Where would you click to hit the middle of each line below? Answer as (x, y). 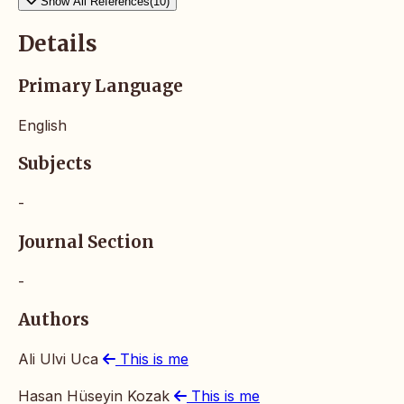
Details (58, 44)
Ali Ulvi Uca (60, 359)
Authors (54, 320)
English (42, 125)
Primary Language (101, 87)
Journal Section (86, 242)
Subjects (55, 164)
